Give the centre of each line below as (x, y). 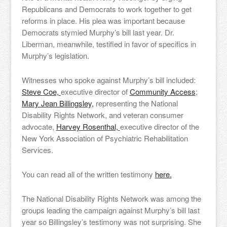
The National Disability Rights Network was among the (111, 198)
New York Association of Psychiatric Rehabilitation (105, 138)
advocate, (39, 126)
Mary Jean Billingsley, (58, 103)
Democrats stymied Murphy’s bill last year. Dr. (98, 32)
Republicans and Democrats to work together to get (106, 9)
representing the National (136, 103)
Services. (37, 150)
